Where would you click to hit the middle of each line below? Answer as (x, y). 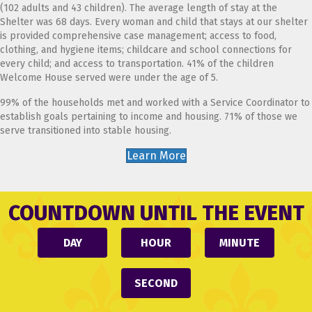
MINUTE (240, 243)
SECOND (156, 283)
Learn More (156, 156)
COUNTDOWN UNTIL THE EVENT (156, 213)
